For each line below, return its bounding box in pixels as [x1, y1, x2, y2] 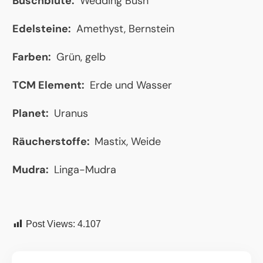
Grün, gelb [53, 50, 106, 65]
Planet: [12, 106, 51, 121]
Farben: [12, 50, 53, 65]
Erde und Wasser [87, 78, 172, 93]
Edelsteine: [12, 22, 73, 36]
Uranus [51, 106, 88, 121]
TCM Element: [12, 78, 87, 93]
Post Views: [26, 219, 75, 230]
